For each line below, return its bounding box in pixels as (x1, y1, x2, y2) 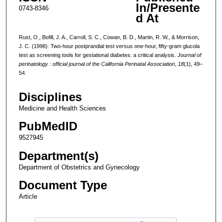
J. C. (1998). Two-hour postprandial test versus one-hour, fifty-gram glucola (18, 43, 200, 49)
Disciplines (18, 90, 82, 104)
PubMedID (18, 119, 77, 133)
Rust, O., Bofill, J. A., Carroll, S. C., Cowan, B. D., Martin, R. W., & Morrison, (18, 34, 199, 40)
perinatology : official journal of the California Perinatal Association (18, 60, 175, 67)
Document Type (18, 178, 107, 192)
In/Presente (135, 1, 200, 15)
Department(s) (18, 149, 99, 163)
